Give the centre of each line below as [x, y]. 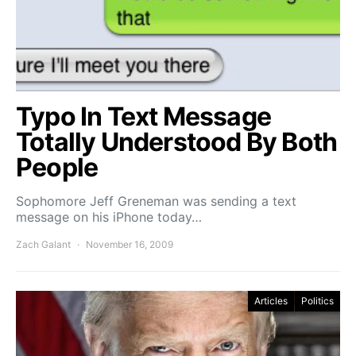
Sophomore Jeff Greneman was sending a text [156, 201]
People [57, 168]
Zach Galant [43, 245]
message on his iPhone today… [109, 217]
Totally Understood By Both [177, 142]
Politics [317, 301]
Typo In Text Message [143, 117]
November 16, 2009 [130, 245]
